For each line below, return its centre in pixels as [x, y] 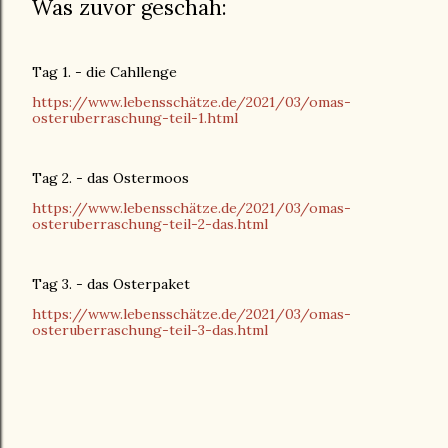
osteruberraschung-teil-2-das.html [150, 224]
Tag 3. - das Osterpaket [111, 284]
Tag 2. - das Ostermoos [110, 178]
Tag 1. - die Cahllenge [104, 72]
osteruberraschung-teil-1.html [135, 118]
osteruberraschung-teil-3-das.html [150, 330]
